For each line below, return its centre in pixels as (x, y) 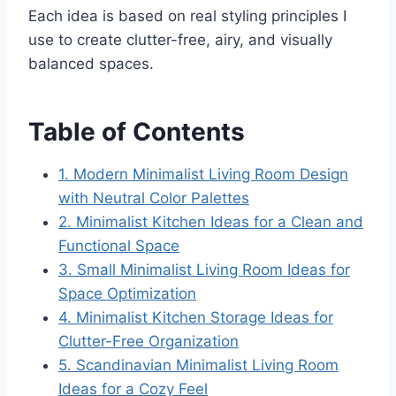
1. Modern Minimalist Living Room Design (203, 174)
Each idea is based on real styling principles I (187, 15)
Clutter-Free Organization (148, 341)
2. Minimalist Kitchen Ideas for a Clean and (211, 221)
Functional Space (119, 245)
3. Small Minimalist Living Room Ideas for (204, 269)
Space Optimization (127, 293)
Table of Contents (137, 131)
